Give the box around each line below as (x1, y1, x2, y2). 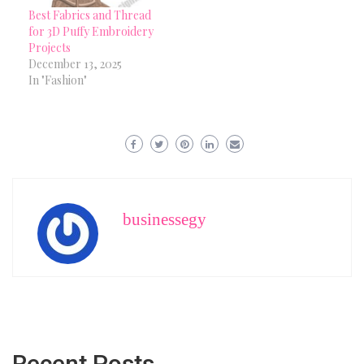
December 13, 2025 (28, 55, 122, 71)
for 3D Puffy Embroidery (28, 23, 154, 39)
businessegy (123, 209, 206, 229)
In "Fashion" (28, 71, 87, 88)
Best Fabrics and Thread (28, 6, 151, 23)
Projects (28, 39, 71, 55)
